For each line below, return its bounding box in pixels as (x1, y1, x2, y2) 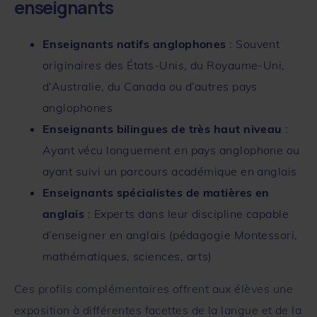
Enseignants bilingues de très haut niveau (42, 121, 282, 136)
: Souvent (226, 36, 280, 51)
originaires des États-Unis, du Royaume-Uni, (42, 57, 285, 72)
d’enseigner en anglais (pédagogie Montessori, (42, 227, 298, 242)
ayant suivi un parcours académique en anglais (42, 163, 297, 178)
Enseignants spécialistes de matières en (42, 185, 270, 200)
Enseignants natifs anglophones (42, 36, 226, 51)
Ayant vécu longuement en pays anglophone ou (42, 142, 300, 157)
